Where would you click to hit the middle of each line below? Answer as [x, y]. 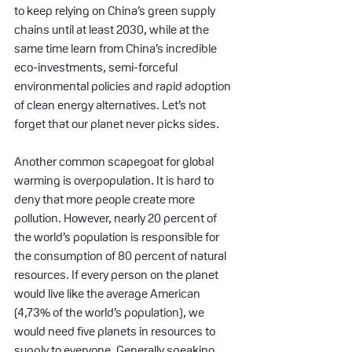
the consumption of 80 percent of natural [121, 255]
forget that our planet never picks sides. [117, 123]
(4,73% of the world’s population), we [110, 312]
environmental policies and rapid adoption [124, 86]
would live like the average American [108, 293]
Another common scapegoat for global [115, 161]
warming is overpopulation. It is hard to [115, 180]
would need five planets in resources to [116, 331]
